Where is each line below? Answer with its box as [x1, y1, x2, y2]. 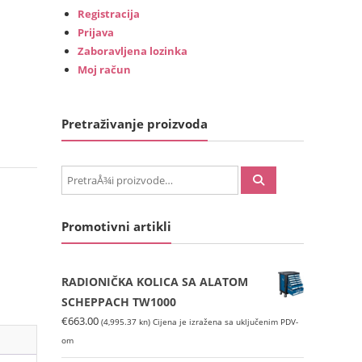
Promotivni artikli [61, 218, 171, 234]
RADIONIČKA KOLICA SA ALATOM [61, 274, 248, 289]
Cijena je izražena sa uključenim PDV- [153, 317, 298, 327]
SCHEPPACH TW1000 [61, 294, 176, 309]
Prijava [78, 25, 114, 40]
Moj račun [78, 62, 131, 77]
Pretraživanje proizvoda [61, 115, 208, 132]
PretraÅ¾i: [61, 166, 110, 181]
